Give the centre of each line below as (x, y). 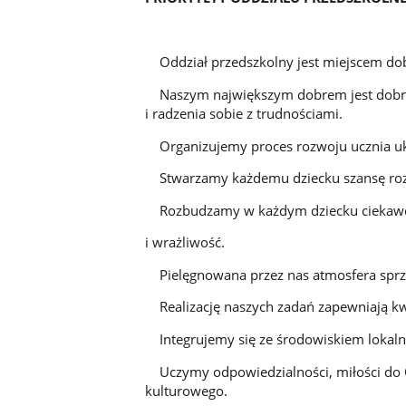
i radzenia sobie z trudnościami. (243, 113)
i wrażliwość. (184, 242)
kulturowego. (186, 390)
